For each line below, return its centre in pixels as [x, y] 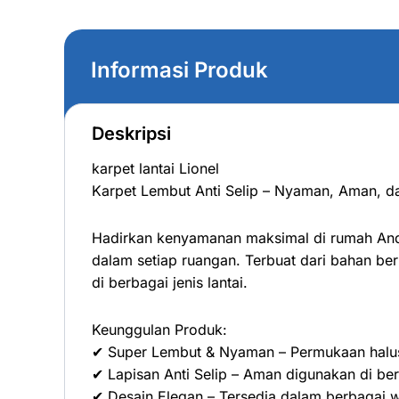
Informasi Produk [179, 70]
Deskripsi [131, 133]
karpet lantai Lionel [155, 168]
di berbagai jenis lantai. [170, 282]
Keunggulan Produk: [159, 329]
